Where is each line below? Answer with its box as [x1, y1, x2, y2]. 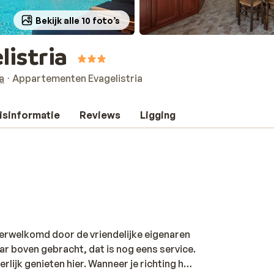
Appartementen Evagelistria [12, 72, 143, 84]
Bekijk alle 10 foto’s [35, 15, 120, 26]
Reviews [80, 109, 120, 121]
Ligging [140, 109, 176, 121]
